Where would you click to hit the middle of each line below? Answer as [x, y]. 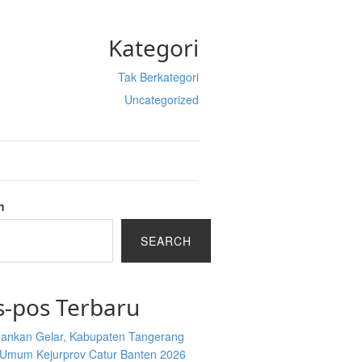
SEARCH [166, 241]
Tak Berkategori [158, 77]
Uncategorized [161, 99]
